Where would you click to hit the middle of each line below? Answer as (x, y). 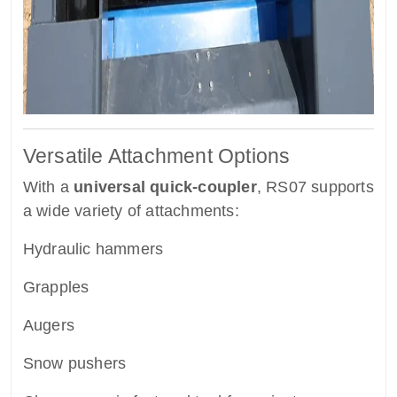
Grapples (56, 288)
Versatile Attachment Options (156, 156)
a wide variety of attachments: (131, 211)
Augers (48, 326)
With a (48, 187)
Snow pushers (74, 364)
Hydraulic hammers (93, 249)
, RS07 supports (315, 187)
